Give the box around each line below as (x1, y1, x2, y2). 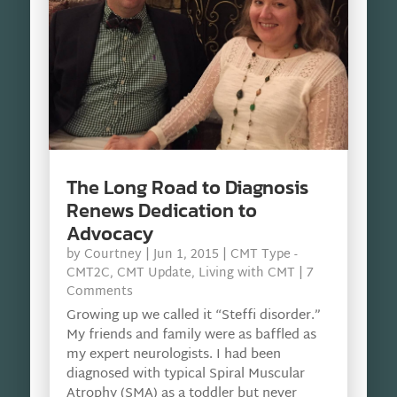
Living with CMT (198, 262, 295, 285)
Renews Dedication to (66, 196, 257, 226)
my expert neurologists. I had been (66, 343, 281, 368)
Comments (66, 281, 133, 304)
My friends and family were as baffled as (66, 323, 316, 348)
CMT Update (116, 262, 191, 285)
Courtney (83, 244, 142, 267)
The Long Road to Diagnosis (66, 173, 308, 203)
